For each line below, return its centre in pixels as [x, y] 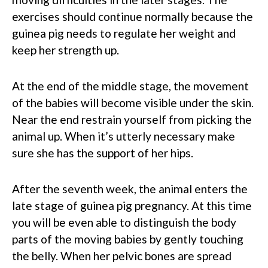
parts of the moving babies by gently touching [128, 239]
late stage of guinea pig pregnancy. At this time [132, 205]
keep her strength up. [66, 50]
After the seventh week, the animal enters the [130, 188]
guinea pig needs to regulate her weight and [124, 33]
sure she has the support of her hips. [103, 153]
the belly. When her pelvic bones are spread [122, 255]
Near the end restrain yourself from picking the [132, 119]
